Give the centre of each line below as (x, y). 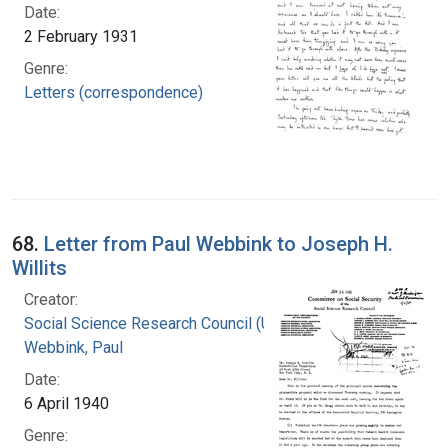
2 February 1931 (81, 36)
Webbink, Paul (73, 347)
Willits (39, 267)
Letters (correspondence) (113, 92)
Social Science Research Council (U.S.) (158, 323)
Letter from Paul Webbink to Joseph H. (218, 243)
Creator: (51, 299)
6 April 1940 (66, 403)
